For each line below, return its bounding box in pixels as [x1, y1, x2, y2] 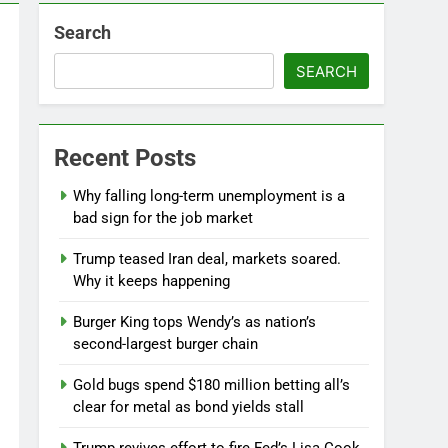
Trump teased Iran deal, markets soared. [73, 250, 342, 268]
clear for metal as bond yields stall [73, 398, 305, 416]
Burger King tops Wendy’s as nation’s [73, 313, 317, 331]
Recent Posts [54, 144, 197, 172]
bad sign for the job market [73, 209, 254, 227]
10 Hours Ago [94, 253, 171, 272]
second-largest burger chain [73, 335, 259, 353]
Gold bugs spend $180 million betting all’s [73, 376, 351, 394]
